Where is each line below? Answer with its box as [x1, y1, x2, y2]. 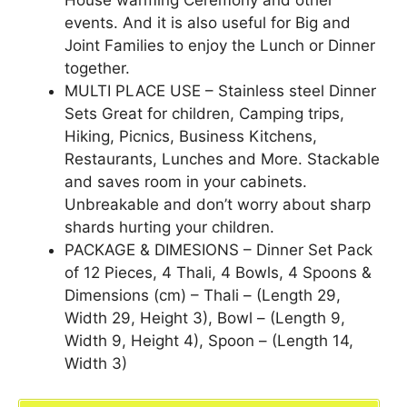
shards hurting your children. [65, 218, 274, 237]
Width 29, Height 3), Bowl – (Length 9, [65, 309, 345, 328]
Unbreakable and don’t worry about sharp [65, 195, 371, 214]
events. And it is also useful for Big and [65, 14, 351, 33]
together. [65, 59, 130, 78]
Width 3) [65, 354, 127, 373]
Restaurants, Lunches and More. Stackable [65, 150, 380, 169]
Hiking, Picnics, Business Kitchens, [65, 127, 317, 146]
